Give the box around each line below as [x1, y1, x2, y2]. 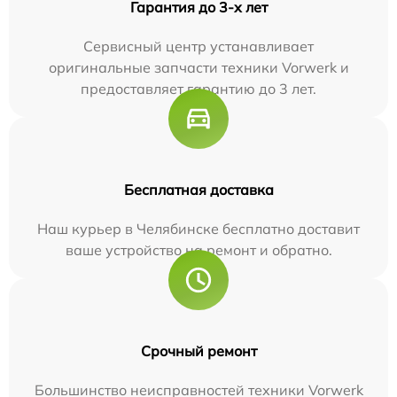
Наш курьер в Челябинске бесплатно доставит [37, 220, 360, 238]
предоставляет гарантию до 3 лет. [81, 80, 316, 98]
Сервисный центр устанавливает [83, 37, 314, 56]
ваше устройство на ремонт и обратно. [65, 241, 332, 260]
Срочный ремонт [140, 342, 257, 361]
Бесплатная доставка [123, 181, 274, 199]
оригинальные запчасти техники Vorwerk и [48, 58, 349, 77]
